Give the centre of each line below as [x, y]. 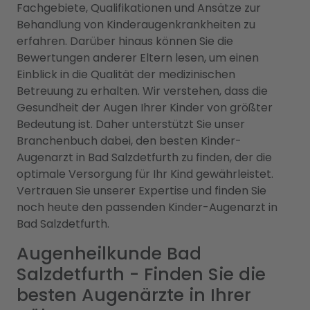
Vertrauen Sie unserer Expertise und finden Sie [142, 191]
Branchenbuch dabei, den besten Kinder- [129, 141]
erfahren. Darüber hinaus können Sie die [125, 41]
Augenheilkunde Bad [109, 254]
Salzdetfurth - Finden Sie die [141, 274]
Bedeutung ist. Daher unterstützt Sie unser [131, 124]
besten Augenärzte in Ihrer [134, 295]
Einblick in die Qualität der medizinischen [126, 74]
